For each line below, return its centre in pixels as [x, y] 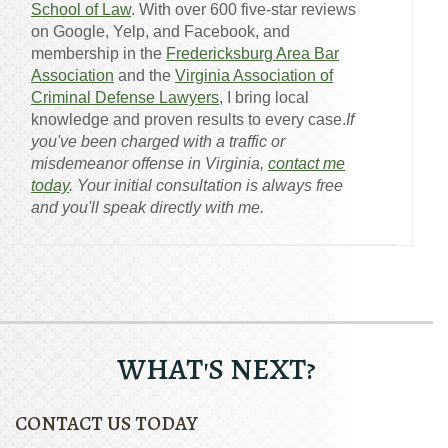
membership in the [98, 54]
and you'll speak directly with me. [147, 208]
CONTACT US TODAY [106, 424]
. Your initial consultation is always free [206, 186]
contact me [306, 164]
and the [144, 76]
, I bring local [264, 98]
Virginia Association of [254, 76]
